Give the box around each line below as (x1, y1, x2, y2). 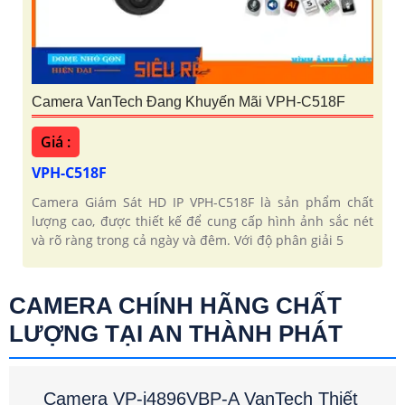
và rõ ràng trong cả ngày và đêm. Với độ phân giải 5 (32, 231, 344, 250)
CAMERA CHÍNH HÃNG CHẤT (9, 292, 342, 320)
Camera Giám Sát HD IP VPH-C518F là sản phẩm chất (32, 193, 373, 212)
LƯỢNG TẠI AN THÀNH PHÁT (9, 320, 343, 348)
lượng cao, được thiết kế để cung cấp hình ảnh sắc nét (32, 212, 373, 231)
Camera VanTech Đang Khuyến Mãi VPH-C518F (32, 94, 345, 110)
